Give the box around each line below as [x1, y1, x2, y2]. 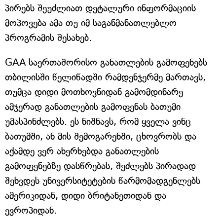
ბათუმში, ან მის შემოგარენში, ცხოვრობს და [5, 131, 196, 142]
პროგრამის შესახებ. [5, 32, 92, 43]
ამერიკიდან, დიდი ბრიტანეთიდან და [5, 190, 166, 201]
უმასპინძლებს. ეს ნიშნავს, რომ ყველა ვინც [5, 116, 191, 127]
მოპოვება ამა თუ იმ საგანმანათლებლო [5, 17, 177, 29]
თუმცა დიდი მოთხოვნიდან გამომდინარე [5, 86, 183, 98]
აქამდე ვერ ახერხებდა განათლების [5, 146, 159, 157]
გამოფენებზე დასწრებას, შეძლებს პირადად [5, 160, 196, 172]
